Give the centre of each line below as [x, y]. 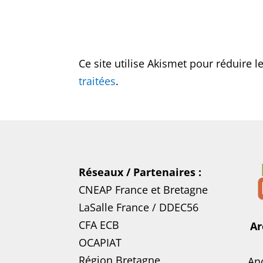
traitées [97, 81]
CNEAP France [114, 190]
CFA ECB [99, 225]
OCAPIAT [100, 243]
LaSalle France [114, 208]
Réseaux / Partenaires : [140, 172]
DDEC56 [179, 208]
